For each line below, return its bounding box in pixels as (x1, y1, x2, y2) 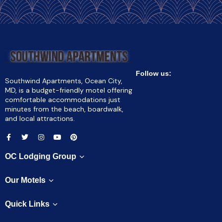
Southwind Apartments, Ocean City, (5, 76, 122, 86)
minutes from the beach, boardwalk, (5, 105, 123, 114)
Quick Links (5, 200, 50, 209)
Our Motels (5, 176, 46, 185)
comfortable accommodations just (5, 95, 120, 105)
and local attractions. (5, 114, 75, 123)
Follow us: (136, 69, 171, 78)
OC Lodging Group (5, 152, 76, 161)
